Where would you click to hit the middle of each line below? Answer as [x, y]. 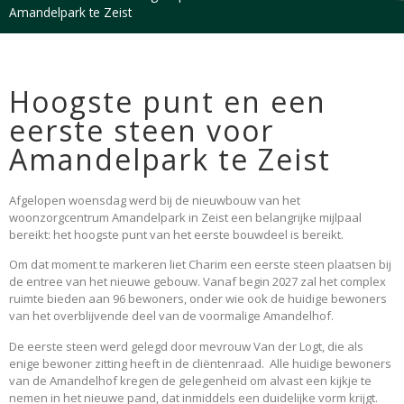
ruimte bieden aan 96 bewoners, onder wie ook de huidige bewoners [198, 299]
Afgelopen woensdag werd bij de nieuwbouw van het [155, 200]
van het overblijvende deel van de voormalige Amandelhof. [171, 316]
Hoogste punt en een [168, 101]
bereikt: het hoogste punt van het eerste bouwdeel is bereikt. [176, 234]
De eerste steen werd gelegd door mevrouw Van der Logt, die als [186, 346]
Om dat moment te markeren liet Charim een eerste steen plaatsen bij [200, 265]
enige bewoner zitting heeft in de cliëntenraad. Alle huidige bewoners [200, 363]
